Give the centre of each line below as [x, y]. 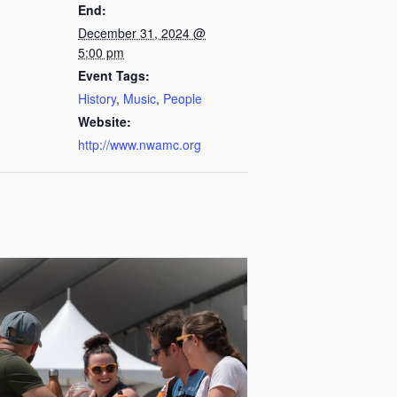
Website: [105, 121]
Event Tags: [114, 75]
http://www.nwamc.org [140, 144]
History [97, 98]
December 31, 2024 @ [142, 33]
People [183, 98]
